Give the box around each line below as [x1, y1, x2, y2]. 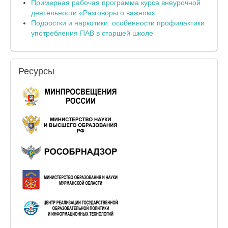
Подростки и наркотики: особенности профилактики [31, 18, 205, 27]
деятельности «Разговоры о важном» [31, 8, 156, 17]
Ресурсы [18, 66, 54, 76]
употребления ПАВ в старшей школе [31, 28, 153, 37]
